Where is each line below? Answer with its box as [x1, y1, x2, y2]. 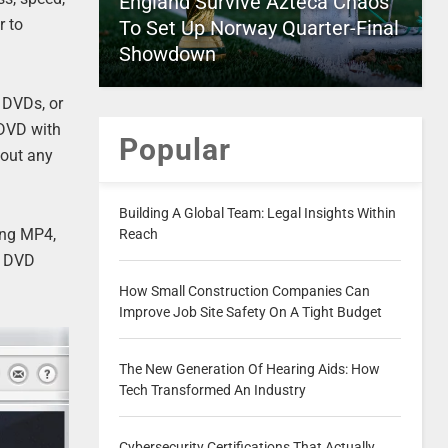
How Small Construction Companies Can [118, 283, 370, 299]
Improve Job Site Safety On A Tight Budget [118, 304, 382, 320]
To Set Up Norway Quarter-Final [118, 16, 399, 40]
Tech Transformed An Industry [118, 382, 306, 398]
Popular [118, 132, 231, 167]
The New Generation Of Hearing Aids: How [118, 361, 380, 377]
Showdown [118, 42, 216, 66]
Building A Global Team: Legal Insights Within [118, 205, 396, 221]
